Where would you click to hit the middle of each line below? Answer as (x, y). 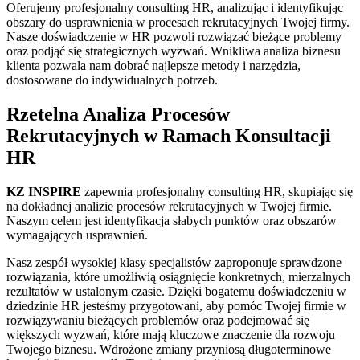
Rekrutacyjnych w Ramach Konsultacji (169, 136)
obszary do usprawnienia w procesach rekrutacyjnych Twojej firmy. (178, 22)
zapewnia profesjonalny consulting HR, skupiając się (217, 192)
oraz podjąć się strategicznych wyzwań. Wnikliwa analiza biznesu (174, 51)
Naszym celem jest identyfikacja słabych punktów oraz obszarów (172, 221)
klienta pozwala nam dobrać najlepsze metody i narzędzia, (153, 66)
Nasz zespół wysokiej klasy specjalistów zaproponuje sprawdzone (174, 262)
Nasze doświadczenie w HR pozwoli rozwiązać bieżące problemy (174, 37)
